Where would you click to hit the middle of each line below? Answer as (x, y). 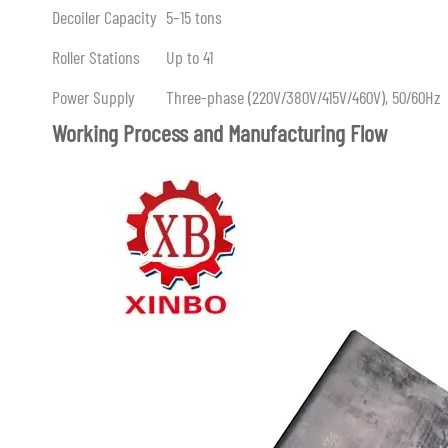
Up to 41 (189, 57)
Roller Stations (96, 57)
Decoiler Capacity (104, 17)
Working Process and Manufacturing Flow (219, 132)
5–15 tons (194, 17)
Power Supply (93, 97)
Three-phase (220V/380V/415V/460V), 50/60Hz (303, 97)
